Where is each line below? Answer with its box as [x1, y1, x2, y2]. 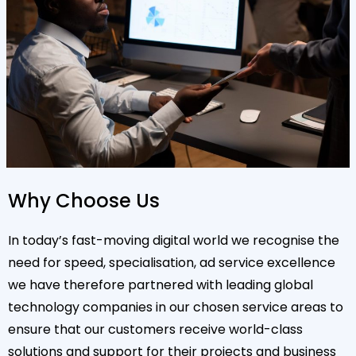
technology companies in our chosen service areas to [8, 298, 343, 316]
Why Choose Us [8, 188, 160, 214]
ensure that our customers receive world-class [8, 320, 303, 339]
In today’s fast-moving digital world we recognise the [8, 231, 339, 250]
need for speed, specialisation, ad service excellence [8, 253, 335, 272]
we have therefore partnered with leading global [8, 276, 313, 294]
